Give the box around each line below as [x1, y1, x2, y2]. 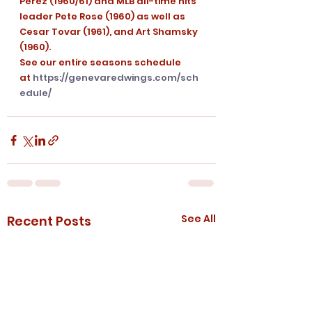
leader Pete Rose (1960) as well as [19, 10, 187, 24]
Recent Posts [7, 212, 91, 231]
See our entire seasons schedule [19, 56, 183, 70]
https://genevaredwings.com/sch [33, 71, 198, 85]
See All [181, 212, 216, 226]
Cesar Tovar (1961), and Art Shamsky [19, 25, 200, 39]
